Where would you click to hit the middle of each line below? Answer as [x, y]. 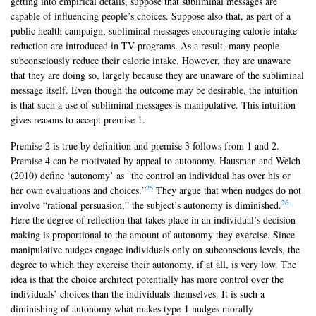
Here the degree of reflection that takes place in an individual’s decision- [155, 220]
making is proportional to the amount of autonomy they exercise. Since [153, 235]
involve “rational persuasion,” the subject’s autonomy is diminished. [146, 205]
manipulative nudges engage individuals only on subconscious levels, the [155, 250]
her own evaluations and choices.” [78, 190]
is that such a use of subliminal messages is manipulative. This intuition [153, 105]
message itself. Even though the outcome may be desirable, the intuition [154, 90]
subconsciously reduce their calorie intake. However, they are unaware [151, 61]
